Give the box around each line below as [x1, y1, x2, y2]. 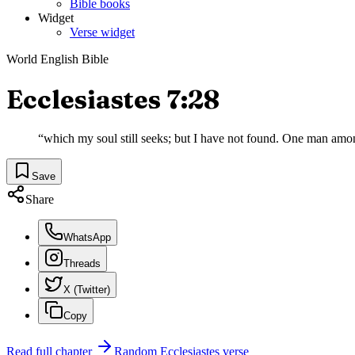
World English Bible [6, 52, 109, 67]
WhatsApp [63, 231, 111, 244]
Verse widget [70, 25, 135, 40]
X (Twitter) [63, 284, 110, 296]
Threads [63, 258, 101, 270]
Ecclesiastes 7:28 [6, 83, 219, 115]
